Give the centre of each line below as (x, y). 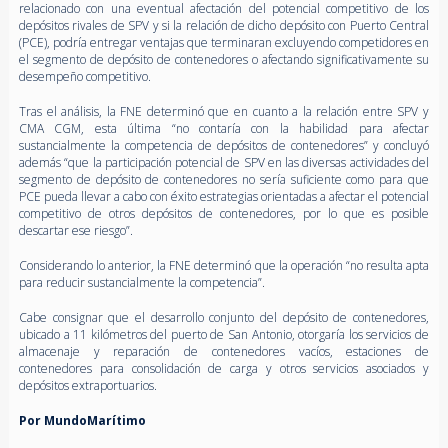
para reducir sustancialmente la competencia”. (141, 282)
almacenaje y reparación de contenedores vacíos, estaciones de (224, 351)
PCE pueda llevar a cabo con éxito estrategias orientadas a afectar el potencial (224, 196)
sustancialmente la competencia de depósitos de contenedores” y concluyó (224, 145)
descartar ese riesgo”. (75, 230)
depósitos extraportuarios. (87, 385)
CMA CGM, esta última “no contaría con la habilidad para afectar (224, 128)
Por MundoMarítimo (82, 420)
